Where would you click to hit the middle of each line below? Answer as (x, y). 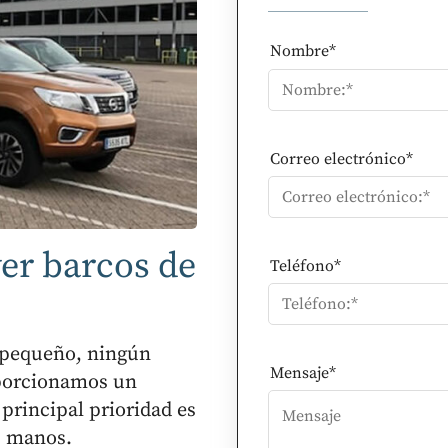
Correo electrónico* (341, 158)
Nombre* (302, 51)
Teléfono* (305, 265)
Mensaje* (302, 372)
